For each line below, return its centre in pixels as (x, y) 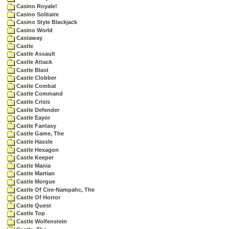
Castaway (29, 38)
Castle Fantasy (36, 125)
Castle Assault (35, 54)
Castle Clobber (36, 78)
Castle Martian (35, 174)
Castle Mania (33, 165)
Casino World (34, 30)
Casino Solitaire (37, 14)
